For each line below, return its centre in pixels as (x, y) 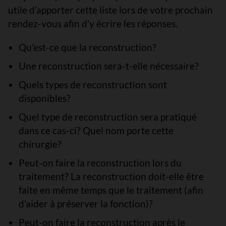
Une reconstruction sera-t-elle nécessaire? (108, 66)
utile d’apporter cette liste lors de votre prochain (110, 10)
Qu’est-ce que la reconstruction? (87, 47)
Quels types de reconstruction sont (93, 84)
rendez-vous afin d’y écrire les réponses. (93, 23)
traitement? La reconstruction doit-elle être (111, 176)
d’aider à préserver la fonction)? (86, 204)
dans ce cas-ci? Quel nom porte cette (96, 130)
